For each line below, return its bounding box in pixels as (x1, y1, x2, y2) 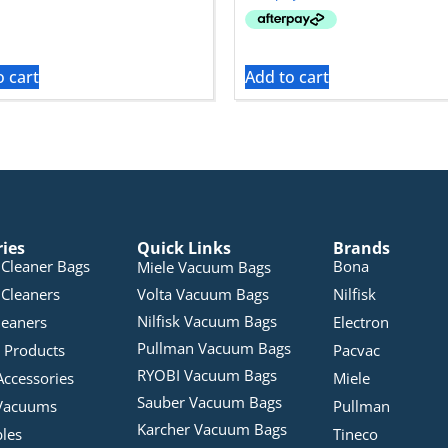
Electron (333, 312, 390, 333)
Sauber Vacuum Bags (137, 392, 283, 413)
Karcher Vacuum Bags (137, 419, 288, 440)
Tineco (333, 424, 379, 445)
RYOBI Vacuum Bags (137, 365, 278, 386)
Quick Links (137, 237, 232, 260)
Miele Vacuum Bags (137, 257, 272, 278)
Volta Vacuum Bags (137, 284, 270, 305)
